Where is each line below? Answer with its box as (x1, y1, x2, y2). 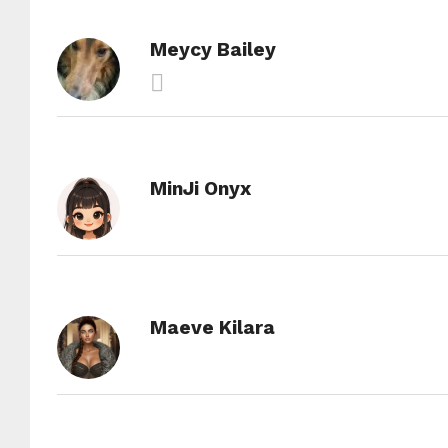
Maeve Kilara (149, 316, 275, 339)
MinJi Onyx (149, 177, 251, 200)
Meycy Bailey (149, 38, 276, 61)
